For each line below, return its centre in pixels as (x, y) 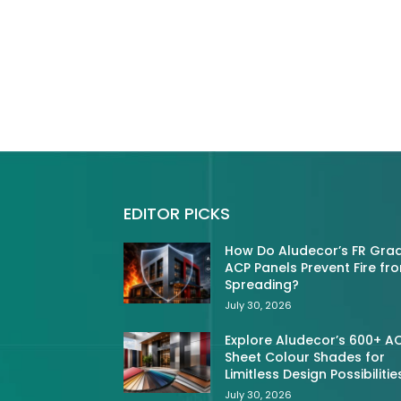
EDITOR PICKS (177, 214)
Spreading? (262, 285)
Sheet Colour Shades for (305, 358)
